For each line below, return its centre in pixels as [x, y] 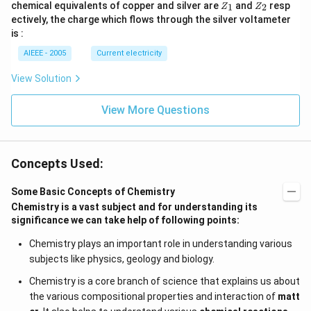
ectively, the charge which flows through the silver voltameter [151, 19]
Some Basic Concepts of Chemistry [93, 191]
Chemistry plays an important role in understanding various [160, 243]
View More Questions [155, 110]
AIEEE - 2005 [45, 53]
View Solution [41, 78]
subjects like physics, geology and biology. [121, 259]
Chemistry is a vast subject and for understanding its [134, 207]
